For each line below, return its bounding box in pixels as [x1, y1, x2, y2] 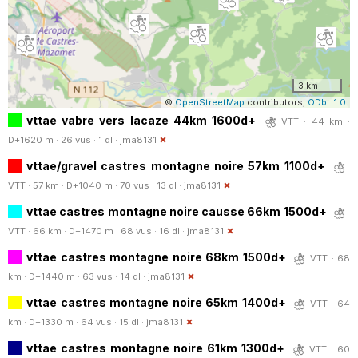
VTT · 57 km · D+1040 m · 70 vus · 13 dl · [8, 179, 184, 191]
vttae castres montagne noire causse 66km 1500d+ [26, 204, 327, 218]
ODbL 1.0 [308, 96, 346, 108]
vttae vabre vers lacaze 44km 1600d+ [26, 113, 256, 127]
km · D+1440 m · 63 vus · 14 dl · [8, 270, 148, 282]
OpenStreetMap [175, 96, 245, 108]
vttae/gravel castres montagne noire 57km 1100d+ [26, 158, 325, 173]
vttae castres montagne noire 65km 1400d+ [26, 295, 286, 309]
